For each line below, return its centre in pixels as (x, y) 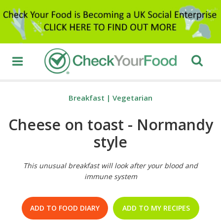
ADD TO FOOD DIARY (65, 208)
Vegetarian (132, 98)
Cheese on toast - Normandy (110, 125)
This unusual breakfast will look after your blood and (110, 166)
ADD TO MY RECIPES (156, 208)
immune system (110, 177)
